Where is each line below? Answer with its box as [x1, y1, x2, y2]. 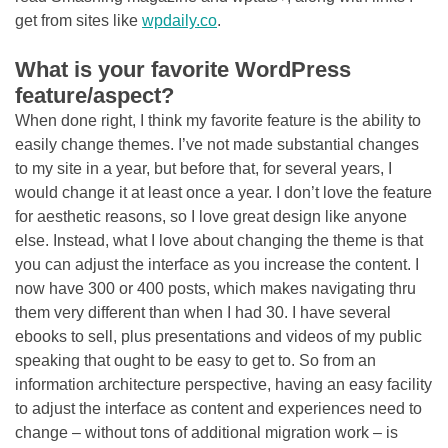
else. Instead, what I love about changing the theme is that [15, 232, 423, 249]
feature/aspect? [15, 83, 174, 108]
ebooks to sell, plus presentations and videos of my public [15, 328, 422, 345]
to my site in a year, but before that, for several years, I [15, 160, 392, 177]
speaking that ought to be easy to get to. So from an [15, 352, 376, 369]
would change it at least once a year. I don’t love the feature [15, 184, 432, 201]
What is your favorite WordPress [15, 57, 351, 82]
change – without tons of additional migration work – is [15, 424, 398, 441]
